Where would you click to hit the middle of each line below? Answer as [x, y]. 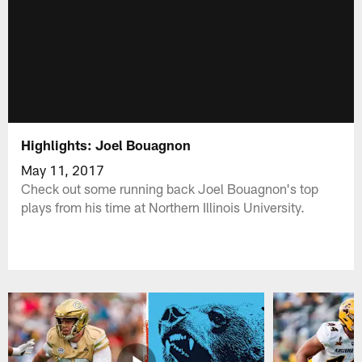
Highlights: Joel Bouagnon [106, 144]
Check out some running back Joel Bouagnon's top [170, 188]
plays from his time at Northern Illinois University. [163, 206]
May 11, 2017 [63, 169]
